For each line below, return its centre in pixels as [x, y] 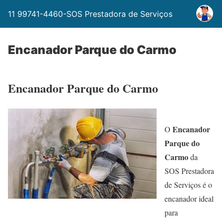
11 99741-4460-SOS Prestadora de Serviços [90, 14]
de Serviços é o [188, 184]
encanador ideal [189, 198]
